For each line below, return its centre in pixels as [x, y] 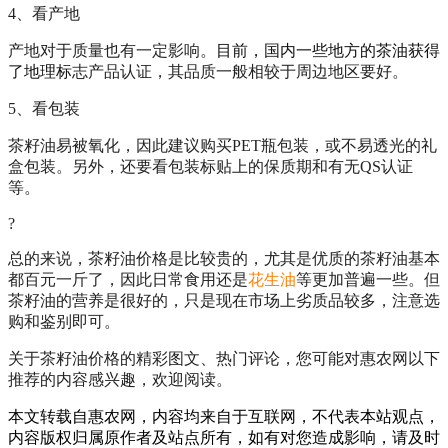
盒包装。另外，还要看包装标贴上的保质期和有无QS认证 [210, 166]
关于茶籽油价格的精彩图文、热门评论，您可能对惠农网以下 [224, 358]
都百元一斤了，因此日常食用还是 [128, 279]
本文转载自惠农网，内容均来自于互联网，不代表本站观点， [224, 416]
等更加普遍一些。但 [368, 279]
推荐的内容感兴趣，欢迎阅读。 [120, 379]
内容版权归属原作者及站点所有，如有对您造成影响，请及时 [224, 437]
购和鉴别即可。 [64, 321]
